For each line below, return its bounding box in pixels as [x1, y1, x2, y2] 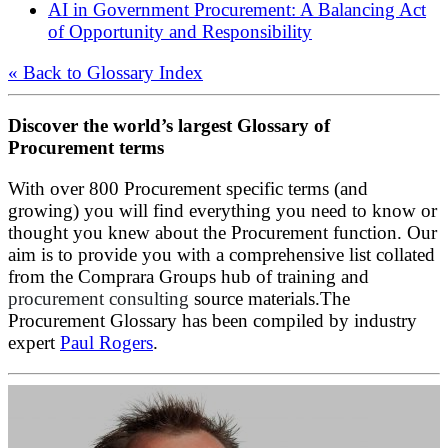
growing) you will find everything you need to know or [8, 200, 437, 222]
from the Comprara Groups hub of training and [8, 266, 369, 288]
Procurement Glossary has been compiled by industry [8, 310, 417, 332]
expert [8, 332, 60, 354]
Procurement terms [8, 137, 164, 158]
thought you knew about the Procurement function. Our [8, 222, 437, 244]
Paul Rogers [60, 332, 153, 354]
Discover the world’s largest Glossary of [8, 115, 330, 136]
